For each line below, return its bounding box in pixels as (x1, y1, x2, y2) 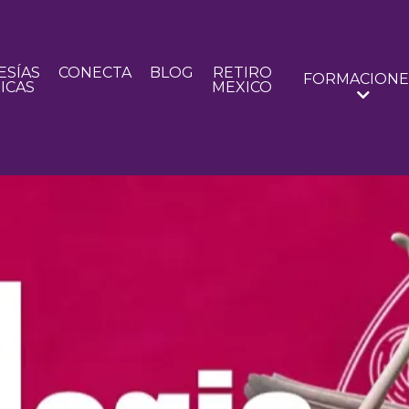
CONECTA (58, 63, 132, 81)
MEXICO (212, 78, 273, 96)
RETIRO (212, 63, 272, 81)
